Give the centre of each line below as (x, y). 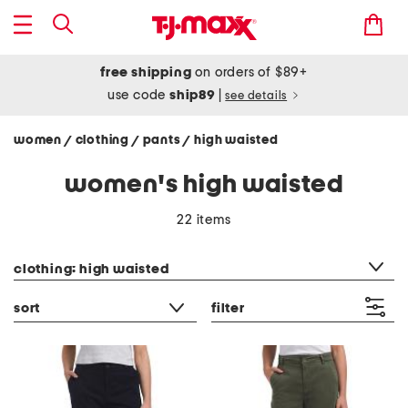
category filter (56, 246)
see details (256, 96)
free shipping (146, 72)
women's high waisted (204, 185)
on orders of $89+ (250, 72)
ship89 (194, 95)
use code (138, 95)
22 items (204, 220)
